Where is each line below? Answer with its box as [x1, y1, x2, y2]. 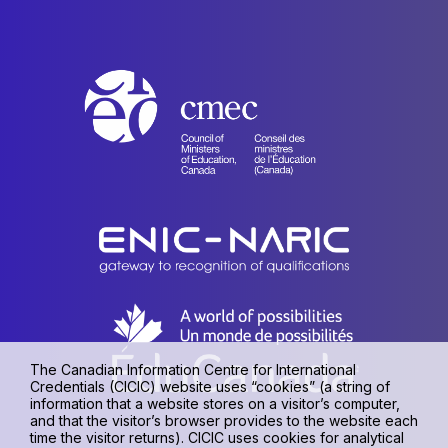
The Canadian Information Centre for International [30, 361, 356, 378]
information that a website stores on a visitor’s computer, [30, 395, 400, 412]
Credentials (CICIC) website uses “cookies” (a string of [30, 378, 390, 395]
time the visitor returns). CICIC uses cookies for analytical [30, 429, 404, 446]
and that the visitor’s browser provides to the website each [30, 412, 418, 429]
